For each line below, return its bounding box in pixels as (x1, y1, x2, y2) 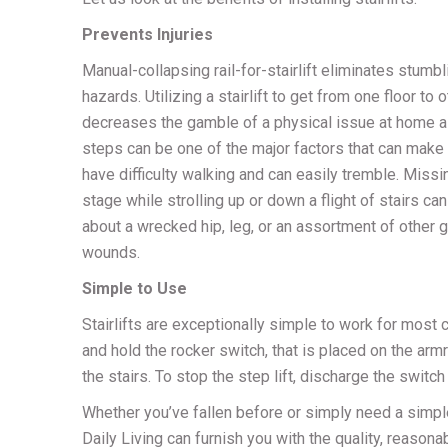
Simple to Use (82, 279, 187, 298)
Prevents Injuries (82, 25, 213, 44)
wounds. (82, 243, 140, 262)
